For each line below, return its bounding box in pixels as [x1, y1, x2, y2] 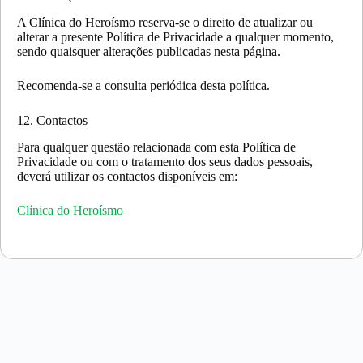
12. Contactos [17, 113, 88, 127]
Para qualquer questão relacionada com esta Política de [17, 139, 296, 154]
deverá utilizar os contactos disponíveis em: [17, 169, 237, 183]
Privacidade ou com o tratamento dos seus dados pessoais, [17, 154, 313, 169]
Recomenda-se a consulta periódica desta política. [17, 78, 270, 92]
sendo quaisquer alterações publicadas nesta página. [17, 44, 280, 58]
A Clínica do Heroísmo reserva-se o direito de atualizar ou [17, 15, 313, 29]
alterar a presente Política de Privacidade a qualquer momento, [17, 29, 334, 44]
